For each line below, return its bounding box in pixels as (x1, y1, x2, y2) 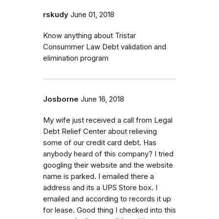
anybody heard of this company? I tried (43, 149, 174, 158)
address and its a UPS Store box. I (43, 183, 157, 192)
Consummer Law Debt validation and (43, 42, 166, 51)
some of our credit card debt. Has (43, 138, 156, 147)
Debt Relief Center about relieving (43, 127, 157, 136)
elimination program (43, 53, 109, 63)
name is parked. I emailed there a (43, 172, 154, 181)
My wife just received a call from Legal (43, 115, 173, 125)
